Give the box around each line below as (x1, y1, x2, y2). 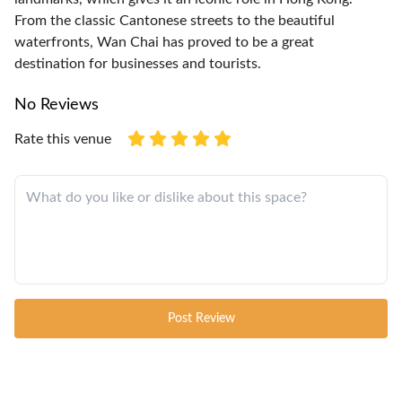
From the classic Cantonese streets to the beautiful (14, 13, 335, 28)
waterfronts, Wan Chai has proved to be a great (14, 34, 314, 49)
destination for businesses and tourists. (14, 56, 261, 71)
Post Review (167, 311, 235, 325)
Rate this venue (14, 131, 111, 146)
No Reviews (14, 96, 99, 113)
